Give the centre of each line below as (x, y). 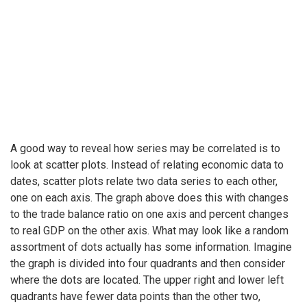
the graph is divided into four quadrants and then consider (148, 263)
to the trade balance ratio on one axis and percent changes (149, 214)
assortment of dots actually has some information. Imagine (151, 247)
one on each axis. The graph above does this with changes (149, 197)
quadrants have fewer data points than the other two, (135, 296)
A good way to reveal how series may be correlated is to (145, 148)
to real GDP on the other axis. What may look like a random (149, 230)
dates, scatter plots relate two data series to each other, (144, 181)
